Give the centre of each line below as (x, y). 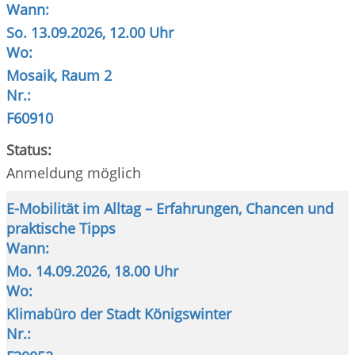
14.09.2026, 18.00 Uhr (109, 271)
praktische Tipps (63, 229)
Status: (29, 150)
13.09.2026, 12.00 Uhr (104, 33)
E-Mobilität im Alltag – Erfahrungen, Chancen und (170, 209)
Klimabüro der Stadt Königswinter (121, 314)
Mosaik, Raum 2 (61, 76)
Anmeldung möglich (74, 173)
